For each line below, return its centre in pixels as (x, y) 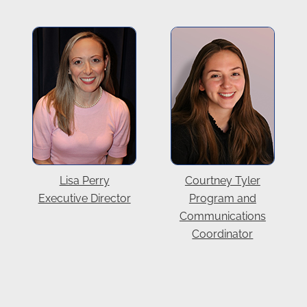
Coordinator (223, 234)
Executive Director (84, 198)
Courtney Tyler (222, 180)
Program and (222, 198)
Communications (222, 216)
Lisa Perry (84, 180)
